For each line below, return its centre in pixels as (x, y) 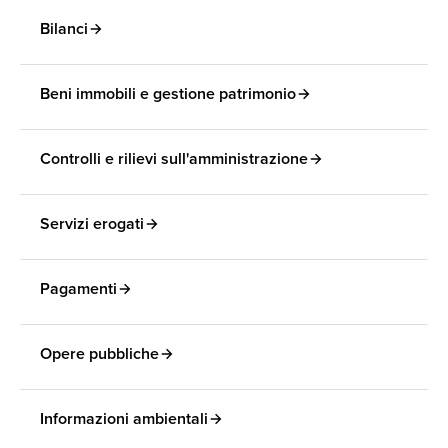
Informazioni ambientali (124, 418)
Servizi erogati (92, 223)
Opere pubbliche (99, 353)
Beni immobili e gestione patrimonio (168, 93)
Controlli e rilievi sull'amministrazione (174, 158)
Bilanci (64, 28)
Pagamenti (78, 288)
